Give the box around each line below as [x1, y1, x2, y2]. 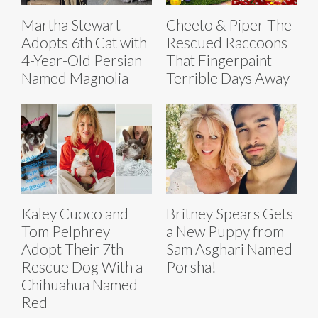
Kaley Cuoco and [21, 204, 128, 223]
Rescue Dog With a [21, 258, 143, 276]
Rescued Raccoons [166, 33, 287, 51]
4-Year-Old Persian [21, 50, 142, 69]
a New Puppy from [166, 222, 284, 241]
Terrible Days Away [166, 68, 290, 87]
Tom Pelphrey [21, 222, 110, 241]
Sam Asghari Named [166, 240, 292, 258]
